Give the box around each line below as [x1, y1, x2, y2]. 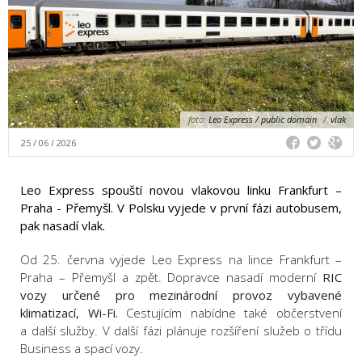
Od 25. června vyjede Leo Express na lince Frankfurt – [20, 251, 342, 268]
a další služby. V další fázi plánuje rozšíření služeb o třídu [20, 322, 342, 339]
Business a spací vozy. [20, 340, 143, 357]
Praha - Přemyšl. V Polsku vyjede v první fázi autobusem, [20, 200, 342, 217]
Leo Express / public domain [206, 113, 319, 126]
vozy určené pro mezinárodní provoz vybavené [20, 287, 342, 304]
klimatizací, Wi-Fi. [20, 305, 118, 322]
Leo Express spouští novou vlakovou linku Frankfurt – [20, 182, 342, 199]
